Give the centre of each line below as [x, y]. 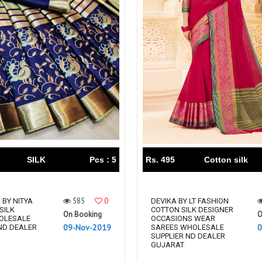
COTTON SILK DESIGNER [192, 210]
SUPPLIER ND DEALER [188, 236]
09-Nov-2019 [87, 228]
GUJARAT [168, 245]
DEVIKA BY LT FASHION [190, 201]
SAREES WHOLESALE [187, 227]
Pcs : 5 [103, 160]
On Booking [82, 215]
